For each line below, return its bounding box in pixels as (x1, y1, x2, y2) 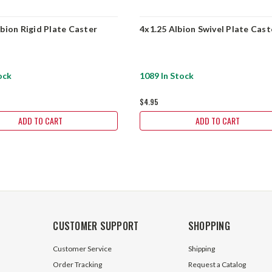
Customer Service (53, 243, 112, 253)
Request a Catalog (188, 259, 246, 269)
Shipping (188, 243, 215, 253)
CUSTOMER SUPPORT (53, 218, 139, 233)
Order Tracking (53, 259, 103, 269)
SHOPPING (188, 218, 230, 233)
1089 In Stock (140, 70, 194, 81)
